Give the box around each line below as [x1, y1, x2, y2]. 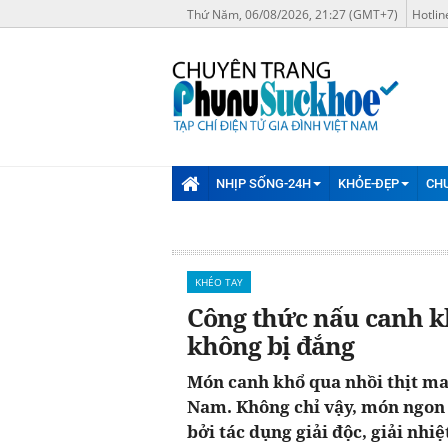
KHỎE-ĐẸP [337, 175, 399, 191]
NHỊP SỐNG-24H [216, 175, 312, 191]
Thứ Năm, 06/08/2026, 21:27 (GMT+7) [187, 6, 398, 23]
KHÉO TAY [195, 274, 243, 289]
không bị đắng [187, 327, 354, 362]
